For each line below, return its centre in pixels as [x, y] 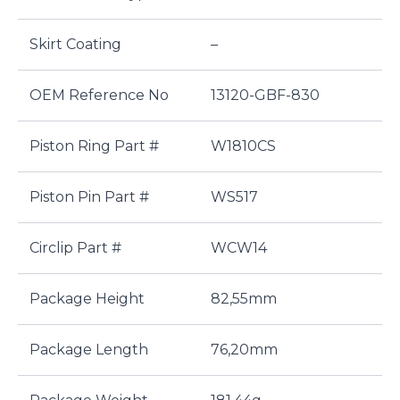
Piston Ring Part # [94, 146]
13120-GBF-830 [265, 95]
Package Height [87, 299]
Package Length [88, 350]
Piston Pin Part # [89, 197]
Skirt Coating [75, 44]
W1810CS [243, 146]
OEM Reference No [99, 95]
